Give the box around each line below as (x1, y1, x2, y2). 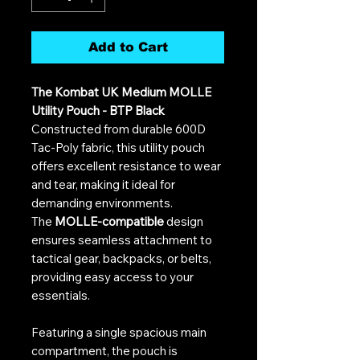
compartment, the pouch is (31, 342, 178, 358)
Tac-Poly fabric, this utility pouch (31, 139, 205, 155)
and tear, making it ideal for (31, 176, 175, 192)
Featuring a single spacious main (31, 324, 207, 340)
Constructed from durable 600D (31, 121, 206, 137)
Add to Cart (88, 39, 168, 54)
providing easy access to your (31, 268, 194, 284)
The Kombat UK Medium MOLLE (31, 84, 211, 100)
